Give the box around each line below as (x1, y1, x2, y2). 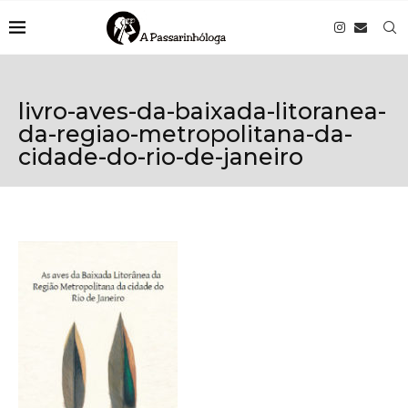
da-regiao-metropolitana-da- (18, 120, 352, 148)
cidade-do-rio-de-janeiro (18, 143, 303, 170)
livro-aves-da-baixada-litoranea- (18, 97, 386, 125)
